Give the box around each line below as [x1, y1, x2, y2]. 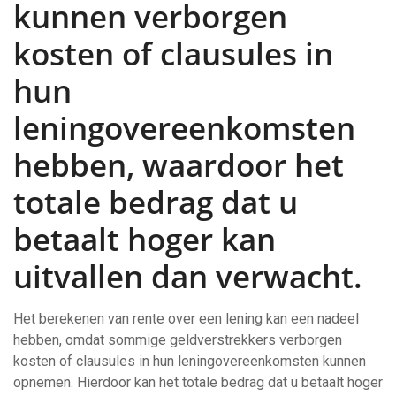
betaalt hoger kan [13, 218, 276, 260]
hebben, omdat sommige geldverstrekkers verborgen [13, 331, 342, 348]
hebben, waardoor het [13, 144, 344, 186]
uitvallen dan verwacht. [13, 255, 362, 297]
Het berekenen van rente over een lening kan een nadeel [13, 310, 359, 327]
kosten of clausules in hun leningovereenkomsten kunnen [13, 353, 366, 369]
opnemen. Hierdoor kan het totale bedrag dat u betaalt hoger [13, 374, 383, 391]
